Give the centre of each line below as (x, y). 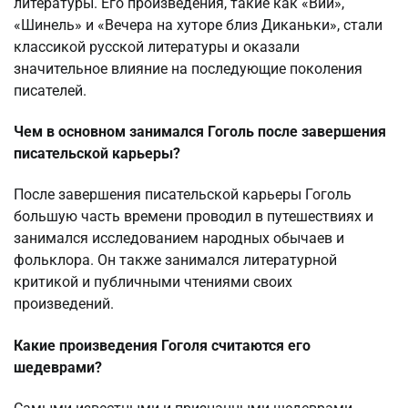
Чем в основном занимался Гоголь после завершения (200, 132)
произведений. (64, 304)
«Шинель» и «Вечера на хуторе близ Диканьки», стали (198, 25)
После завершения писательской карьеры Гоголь (183, 195)
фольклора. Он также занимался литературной (175, 260)
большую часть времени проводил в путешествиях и (194, 217)
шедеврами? (58, 367)
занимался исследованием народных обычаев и (179, 239)
